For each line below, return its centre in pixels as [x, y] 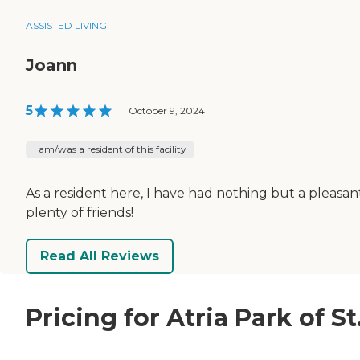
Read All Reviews [100, 256]
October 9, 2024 [167, 110]
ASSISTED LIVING [66, 25]
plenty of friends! [80, 212]
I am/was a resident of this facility [110, 149]
